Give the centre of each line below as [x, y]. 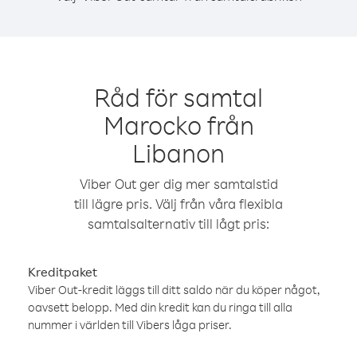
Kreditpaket [63, 272]
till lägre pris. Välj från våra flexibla [178, 204]
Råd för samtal [178, 97]
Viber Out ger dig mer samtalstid [178, 184]
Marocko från [178, 125]
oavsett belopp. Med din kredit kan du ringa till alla [160, 307]
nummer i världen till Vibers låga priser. [130, 325]
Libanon [178, 153]
